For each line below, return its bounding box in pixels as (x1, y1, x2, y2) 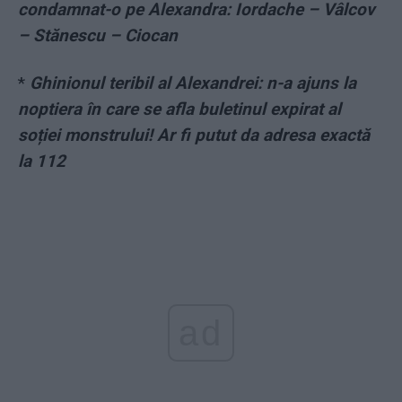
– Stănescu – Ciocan (18, 25, 178, 47)
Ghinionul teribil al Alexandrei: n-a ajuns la (30, 73, 356, 94)
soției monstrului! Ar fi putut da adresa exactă (18, 125, 370, 146)
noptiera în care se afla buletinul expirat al (18, 99, 341, 120)
